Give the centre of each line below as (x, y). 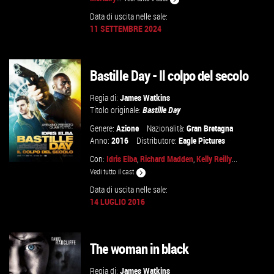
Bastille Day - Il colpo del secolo (169, 76)
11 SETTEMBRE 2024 (126, 28)
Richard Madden (167, 159)
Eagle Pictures (202, 140)
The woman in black (139, 249)
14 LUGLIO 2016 (118, 202)
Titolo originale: (117, 110)
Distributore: (158, 140)
